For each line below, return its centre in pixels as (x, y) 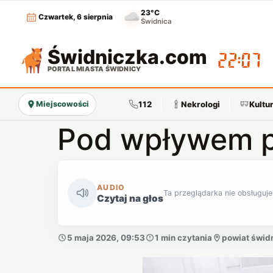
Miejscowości (62, 104)
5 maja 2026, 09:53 (106, 238)
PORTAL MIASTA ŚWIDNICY (94, 69)
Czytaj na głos (130, 198)
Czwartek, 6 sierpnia (76, 17)
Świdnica (157, 22)
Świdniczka (103, 57)
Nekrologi (200, 104)
